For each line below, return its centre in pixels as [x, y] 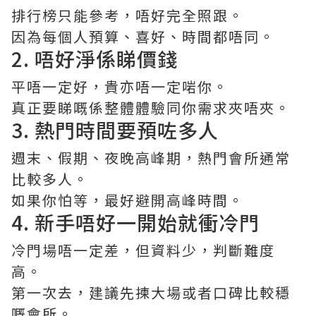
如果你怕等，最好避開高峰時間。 [128, 200]
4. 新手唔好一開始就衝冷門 [135, 223]
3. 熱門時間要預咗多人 [115, 130]
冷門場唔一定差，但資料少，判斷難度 [143, 250]
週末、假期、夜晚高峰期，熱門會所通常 [151, 158]
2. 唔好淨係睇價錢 [95, 59]
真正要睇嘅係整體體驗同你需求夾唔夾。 [151, 108]
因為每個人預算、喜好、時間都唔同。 [143, 37]
